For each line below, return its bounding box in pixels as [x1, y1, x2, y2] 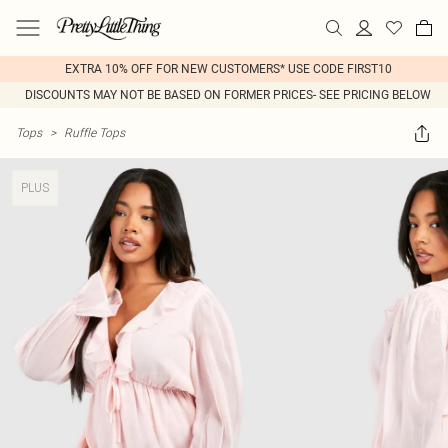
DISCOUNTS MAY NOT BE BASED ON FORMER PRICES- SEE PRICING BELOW [25, 88, 431, 102]
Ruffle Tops [64, 125, 125, 140]
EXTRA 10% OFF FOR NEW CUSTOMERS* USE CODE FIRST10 [64, 62, 392, 76]
